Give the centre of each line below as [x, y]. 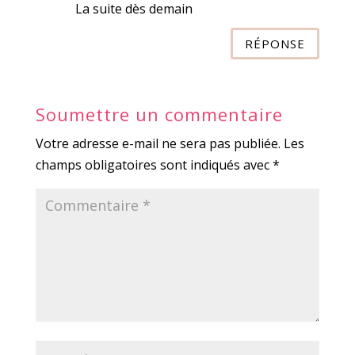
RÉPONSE [275, 43]
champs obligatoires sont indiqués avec [154, 165]
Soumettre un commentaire [159, 115]
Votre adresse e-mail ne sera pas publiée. [158, 144]
